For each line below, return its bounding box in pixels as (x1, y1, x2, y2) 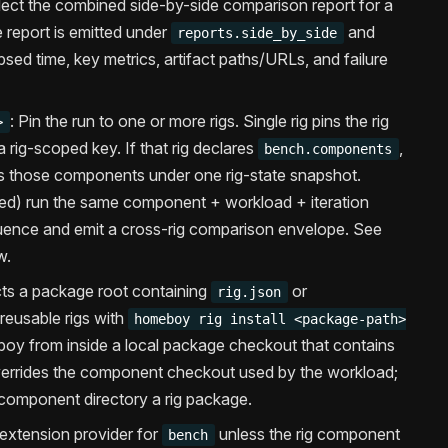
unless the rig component (214, 424, 400, 445)
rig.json (217, 284, 282, 301)
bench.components (264, 141, 393, 158)
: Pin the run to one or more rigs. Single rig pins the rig (9, 111, 389, 132)
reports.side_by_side (177, 25, 338, 42)
